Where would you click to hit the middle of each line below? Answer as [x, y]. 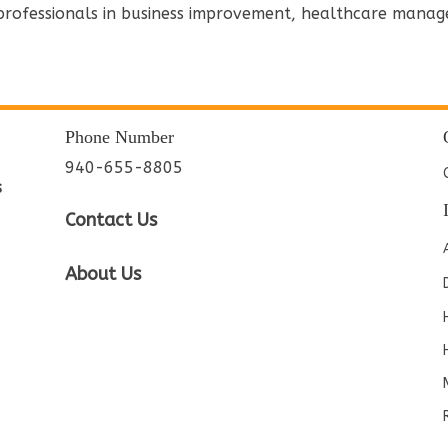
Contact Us [110, 220]
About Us [102, 273]
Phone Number [119, 136]
